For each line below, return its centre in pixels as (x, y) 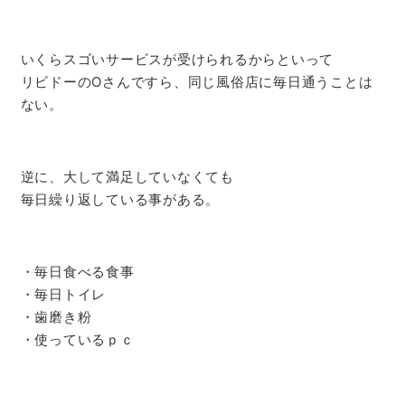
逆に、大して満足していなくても (127, 177)
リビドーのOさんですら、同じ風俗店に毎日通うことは (197, 82)
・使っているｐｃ (77, 340)
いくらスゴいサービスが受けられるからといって (177, 60)
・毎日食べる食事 (77, 272)
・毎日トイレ (63, 295)
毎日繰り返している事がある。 (120, 200)
